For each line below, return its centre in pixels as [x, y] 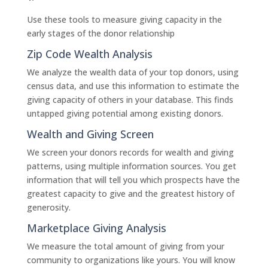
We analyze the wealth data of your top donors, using [133, 72]
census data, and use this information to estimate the [133, 86]
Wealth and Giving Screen [90, 134]
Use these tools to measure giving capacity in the [124, 19]
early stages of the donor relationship [100, 33]
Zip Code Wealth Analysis [89, 54]
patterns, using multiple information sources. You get [131, 166]
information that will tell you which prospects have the [133, 180]
